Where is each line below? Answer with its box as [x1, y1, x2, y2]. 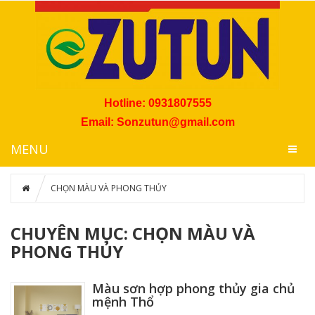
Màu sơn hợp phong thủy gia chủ [91, 280, 295, 297]
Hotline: [103, 97, 148, 110]
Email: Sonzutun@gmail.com [80, 116, 235, 129]
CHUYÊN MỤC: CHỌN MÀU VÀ [11, 221, 255, 245]
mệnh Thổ [91, 293, 154, 311]
